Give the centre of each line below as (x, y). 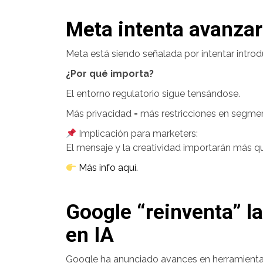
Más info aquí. (107, 168)
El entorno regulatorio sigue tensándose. (153, 94)
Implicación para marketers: (137, 134)
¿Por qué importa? (110, 74)
